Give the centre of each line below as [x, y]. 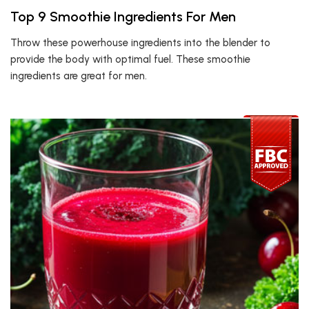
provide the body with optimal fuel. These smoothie [130, 59]
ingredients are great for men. [79, 76]
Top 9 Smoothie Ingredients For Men [123, 17]
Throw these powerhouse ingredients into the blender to [140, 43]
